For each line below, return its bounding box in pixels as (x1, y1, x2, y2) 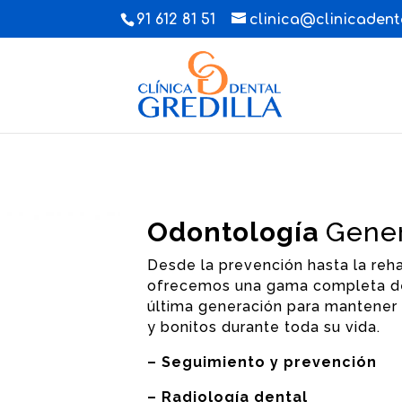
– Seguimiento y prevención (147, 353, 378, 371)
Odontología (147, 215, 327, 248)
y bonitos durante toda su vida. (147, 318, 381, 336)
